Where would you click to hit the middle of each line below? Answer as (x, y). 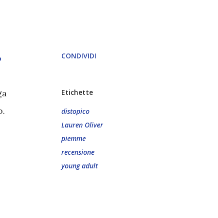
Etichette (77, 92)
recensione (78, 152)
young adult (80, 166)
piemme (73, 138)
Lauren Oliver (82, 125)
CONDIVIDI (79, 56)
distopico (75, 111)
